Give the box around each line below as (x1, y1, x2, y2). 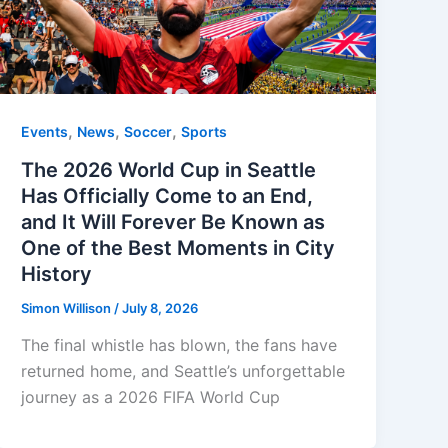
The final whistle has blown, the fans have (21, 335, 338, 356)
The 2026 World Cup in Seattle (21, 157, 317, 182)
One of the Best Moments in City (21, 235, 336, 260)
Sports (181, 122, 228, 140)
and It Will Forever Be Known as (21, 209, 326, 234)
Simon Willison (21, 299, 115, 316)
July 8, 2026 (122, 299, 199, 316)
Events (21, 122, 69, 140)
